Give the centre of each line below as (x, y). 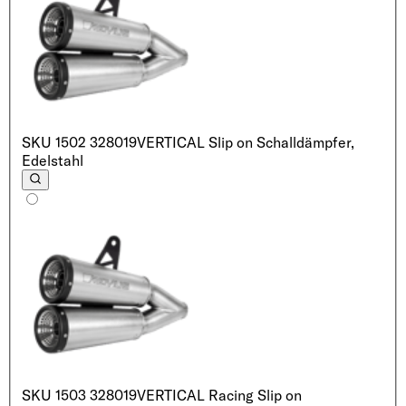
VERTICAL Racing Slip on (219, 395)
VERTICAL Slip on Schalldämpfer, (246, 142)
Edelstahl (53, 160)
